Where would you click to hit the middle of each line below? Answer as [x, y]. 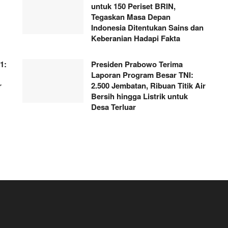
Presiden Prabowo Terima [137, 64]
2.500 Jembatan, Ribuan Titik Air [148, 85]
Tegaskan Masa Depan [131, 17]
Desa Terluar [113, 107]
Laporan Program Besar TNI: [142, 75]
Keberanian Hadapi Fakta [136, 38]
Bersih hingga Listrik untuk [139, 96]
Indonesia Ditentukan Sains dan [147, 27]
